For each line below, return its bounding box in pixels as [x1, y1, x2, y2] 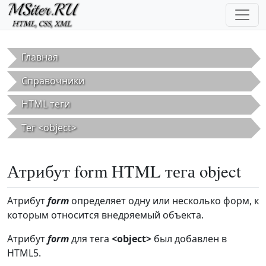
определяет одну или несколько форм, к [69, 194, 259, 207]
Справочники [21, 74, 84, 87]
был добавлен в [151, 232, 227, 245]
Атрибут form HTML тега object [7, 159, 241, 182]
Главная [21, 50, 58, 64]
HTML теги [21, 97, 70, 111]
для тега [69, 232, 112, 245]
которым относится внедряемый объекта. [7, 208, 204, 221]
